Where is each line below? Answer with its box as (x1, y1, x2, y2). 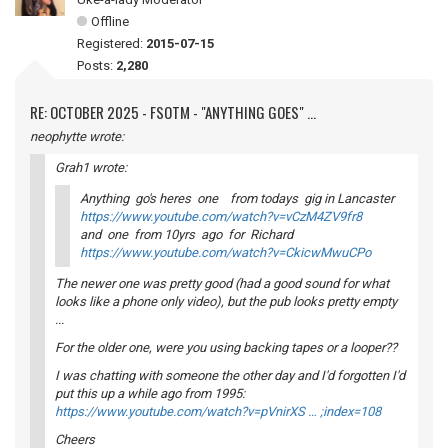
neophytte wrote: (30, 129, 124, 145)
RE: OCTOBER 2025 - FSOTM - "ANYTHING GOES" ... (30, 101, 316, 124)
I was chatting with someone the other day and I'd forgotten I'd (55, 368, 405, 384)
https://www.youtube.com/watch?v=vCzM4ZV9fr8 (80, 209, 362, 225)
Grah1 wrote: (55, 160, 127, 176)
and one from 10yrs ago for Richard (80, 227, 293, 243)
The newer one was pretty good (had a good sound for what (55, 276, 389, 292)
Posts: (77, 58, 116, 74)
